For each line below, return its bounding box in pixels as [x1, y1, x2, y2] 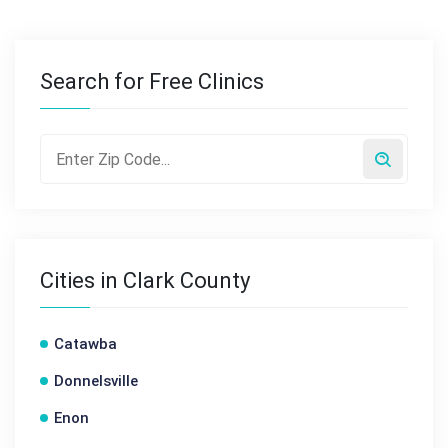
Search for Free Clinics [40, 69, 264, 94]
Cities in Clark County [40, 268, 250, 293]
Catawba [54, 335, 117, 353]
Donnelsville [54, 372, 138, 390]
